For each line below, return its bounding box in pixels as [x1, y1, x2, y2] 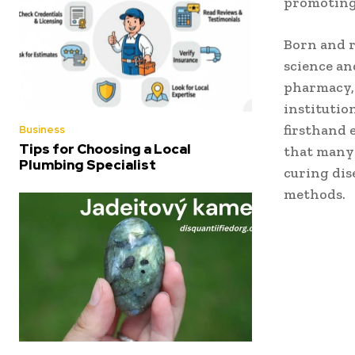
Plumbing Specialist [19, 155, 156, 174]
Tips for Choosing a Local [19, 139, 191, 158]
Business [19, 122, 65, 136]
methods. [284, 185, 345, 203]
